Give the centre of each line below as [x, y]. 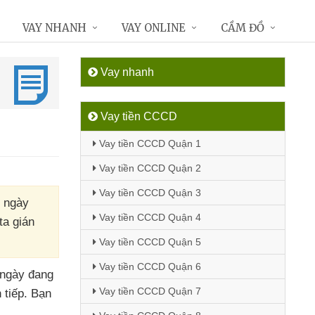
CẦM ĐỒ [243, 28]
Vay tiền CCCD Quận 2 [148, 168]
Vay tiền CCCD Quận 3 [148, 193]
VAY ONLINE [154, 28]
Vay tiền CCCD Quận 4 [148, 217]
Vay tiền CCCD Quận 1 [148, 143]
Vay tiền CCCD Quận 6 [148, 266]
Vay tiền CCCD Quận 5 [148, 242]
